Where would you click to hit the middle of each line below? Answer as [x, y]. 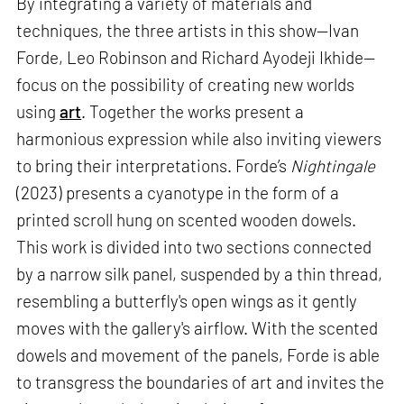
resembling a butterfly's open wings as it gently [187, 301]
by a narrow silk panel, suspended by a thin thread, [200, 274]
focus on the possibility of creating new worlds [186, 85]
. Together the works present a [193, 112]
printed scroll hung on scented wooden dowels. [187, 220]
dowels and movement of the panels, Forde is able [198, 355]
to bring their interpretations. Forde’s [154, 166]
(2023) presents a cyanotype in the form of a [178, 193]
